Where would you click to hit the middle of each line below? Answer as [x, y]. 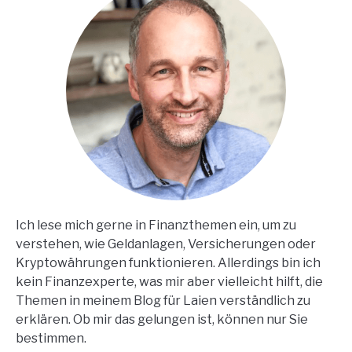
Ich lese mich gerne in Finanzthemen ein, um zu [156, 225]
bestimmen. [51, 338]
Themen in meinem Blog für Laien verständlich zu [163, 301]
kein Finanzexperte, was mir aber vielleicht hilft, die [169, 282]
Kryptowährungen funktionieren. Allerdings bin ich [168, 263]
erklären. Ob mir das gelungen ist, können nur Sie [162, 319]
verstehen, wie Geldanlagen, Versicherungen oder [166, 244]
